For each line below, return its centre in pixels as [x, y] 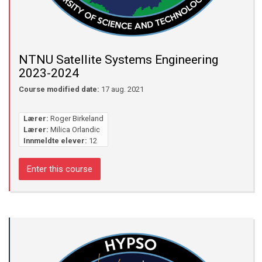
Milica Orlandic [75, 129]
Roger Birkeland [77, 118]
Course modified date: [59, 89]
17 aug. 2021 [122, 89]
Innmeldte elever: [55, 140]
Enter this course [60, 169]
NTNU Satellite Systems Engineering [118, 60]
